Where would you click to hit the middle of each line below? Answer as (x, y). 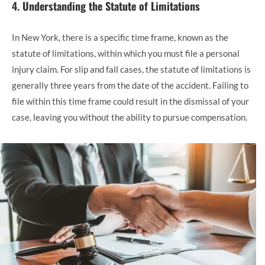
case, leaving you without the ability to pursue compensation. (130, 117)
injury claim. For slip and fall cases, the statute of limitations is (131, 69)
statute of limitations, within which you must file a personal (126, 53)
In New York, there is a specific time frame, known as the (120, 37)
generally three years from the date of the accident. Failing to (130, 85)
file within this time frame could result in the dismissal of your (130, 101)
